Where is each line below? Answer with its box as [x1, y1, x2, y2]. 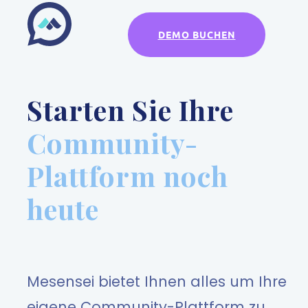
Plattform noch [27, 157, 228, 194]
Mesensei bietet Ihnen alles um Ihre [27, 272, 287, 292]
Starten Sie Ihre [27, 91, 234, 128]
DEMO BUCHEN [157, 28, 236, 41]
